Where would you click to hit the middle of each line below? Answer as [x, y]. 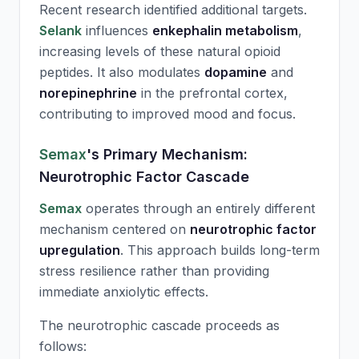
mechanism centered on [115, 229]
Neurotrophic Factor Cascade [144, 177]
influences [117, 30]
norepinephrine [88, 93]
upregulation [80, 250]
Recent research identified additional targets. [173, 10]
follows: [63, 346]
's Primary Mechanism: [167, 154]
